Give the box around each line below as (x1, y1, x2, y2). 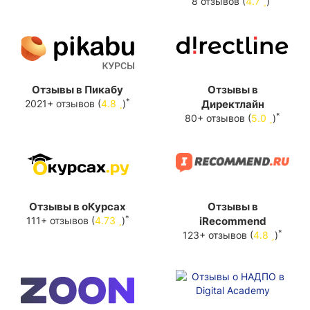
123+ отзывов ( (183, 229, 253, 241)
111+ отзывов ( (26, 215, 95, 227)
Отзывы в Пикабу (32, 83, 123, 97)
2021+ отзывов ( (25, 98, 101, 110)
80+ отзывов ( (185, 112, 251, 125)
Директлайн (201, 98, 264, 111)
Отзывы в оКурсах (29, 200, 126, 214)
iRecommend (199, 215, 266, 228)
